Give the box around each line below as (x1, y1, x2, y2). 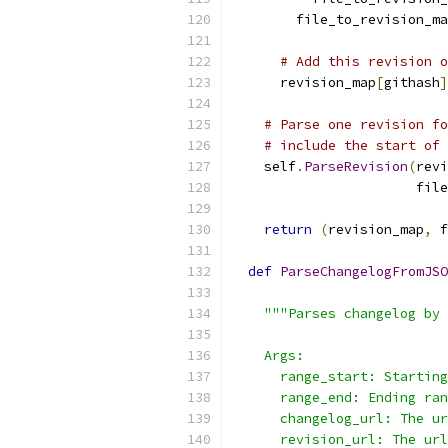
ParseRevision (304, 158, 408, 175)
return (264, 221, 312, 238)
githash (384, 74, 440, 91)
